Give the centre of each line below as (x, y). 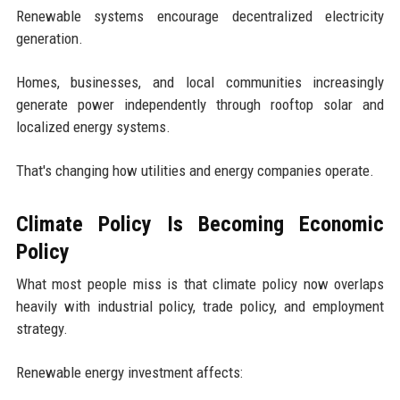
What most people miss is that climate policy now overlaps (200, 283)
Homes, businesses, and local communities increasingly (200, 82)
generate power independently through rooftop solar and (200, 104)
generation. (49, 38)
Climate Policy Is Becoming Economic (200, 224)
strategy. (42, 328)
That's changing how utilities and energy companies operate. (195, 170)
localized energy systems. (93, 126)
